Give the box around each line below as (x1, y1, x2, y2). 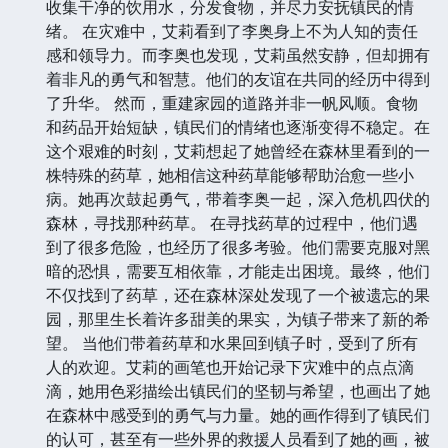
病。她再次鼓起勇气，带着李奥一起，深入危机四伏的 (46, 188, 430, 211)
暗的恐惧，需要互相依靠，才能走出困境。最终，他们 (46, 260, 430, 283)
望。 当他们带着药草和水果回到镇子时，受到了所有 (46, 332, 418, 355)
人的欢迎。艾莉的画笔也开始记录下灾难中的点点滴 (46, 356, 414, 379)
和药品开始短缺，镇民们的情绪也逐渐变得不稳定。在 (46, 116, 430, 139)
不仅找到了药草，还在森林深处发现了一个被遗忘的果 (46, 284, 430, 307)
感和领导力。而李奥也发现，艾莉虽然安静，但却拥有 (46, 44, 430, 67)
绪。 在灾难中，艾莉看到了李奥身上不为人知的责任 (46, 20, 418, 43)
